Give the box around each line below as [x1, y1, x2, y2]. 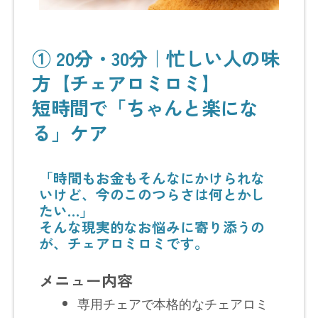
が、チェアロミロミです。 [39, 232, 209, 253]
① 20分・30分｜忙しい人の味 [32, 43, 279, 72]
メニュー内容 [39, 268, 133, 291]
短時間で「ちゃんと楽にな [32, 93, 258, 121]
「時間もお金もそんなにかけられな [39, 167, 265, 188]
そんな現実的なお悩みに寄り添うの [39, 216, 265, 237]
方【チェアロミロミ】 [32, 68, 220, 97]
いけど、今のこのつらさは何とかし [39, 183, 265, 204]
